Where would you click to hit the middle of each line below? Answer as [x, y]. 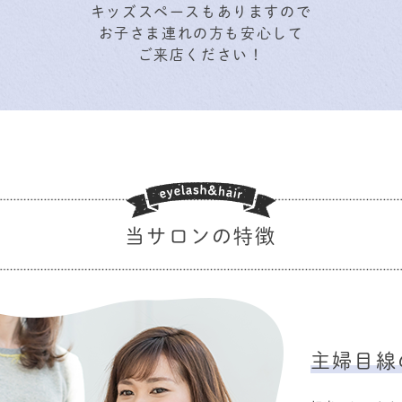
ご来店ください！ [201, 54]
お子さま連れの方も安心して [201, 33]
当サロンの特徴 [201, 235]
